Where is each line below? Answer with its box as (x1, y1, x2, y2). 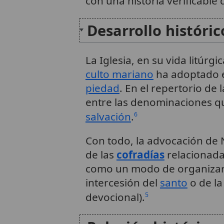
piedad (85, 80, 119, 95)
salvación (85, 109, 131, 123)
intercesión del (85, 175, 160, 190)
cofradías (116, 147, 164, 162)
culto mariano (85, 66, 153, 81)
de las (85, 147, 116, 162)
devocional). (85, 190, 145, 204)
